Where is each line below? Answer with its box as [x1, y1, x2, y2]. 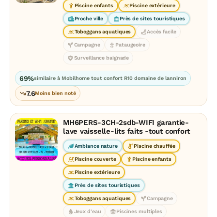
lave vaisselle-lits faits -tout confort [63, 127, 190, 136]
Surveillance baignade [74, 55, 129, 61]
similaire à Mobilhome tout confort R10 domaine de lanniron [33, 75, 186, 81]
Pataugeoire [115, 42, 145, 48]
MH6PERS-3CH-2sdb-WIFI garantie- [63, 118, 189, 127]
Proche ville [74, 15, 104, 22]
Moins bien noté [35, 90, 77, 96]
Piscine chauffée [134, 143, 175, 149]
